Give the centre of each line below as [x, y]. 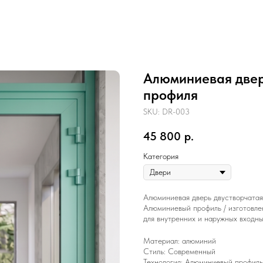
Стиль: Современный [179, 251]
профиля [171, 95]
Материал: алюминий [180, 241]
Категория [161, 156]
